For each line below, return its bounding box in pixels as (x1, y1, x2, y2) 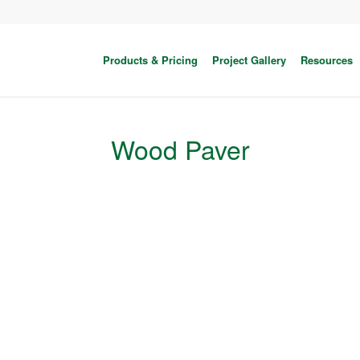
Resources (300, 52, 353, 67)
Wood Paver (110, 130, 250, 167)
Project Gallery (211, 52, 286, 67)
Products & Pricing (102, 52, 198, 67)
